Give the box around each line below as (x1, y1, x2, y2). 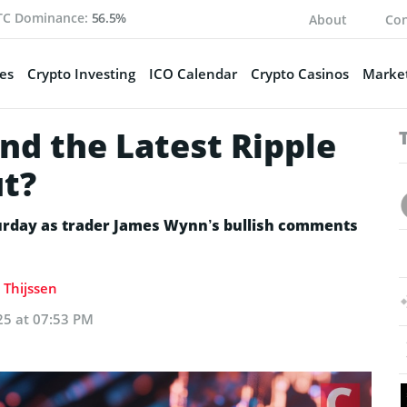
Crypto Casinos (250, 64, 349, 83)
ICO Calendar (148, 64, 237, 83)
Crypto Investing (26, 64, 135, 83)
